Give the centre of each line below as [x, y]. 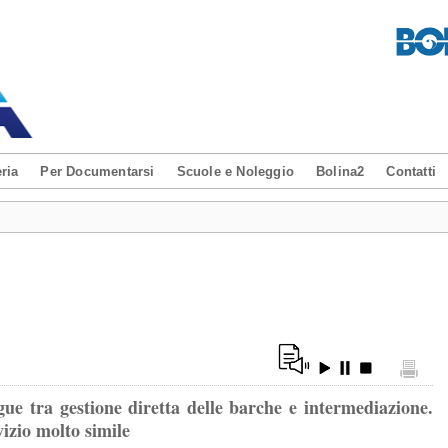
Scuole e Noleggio [235, 171]
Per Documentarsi [97, 171]
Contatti [411, 171]
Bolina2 [340, 171]
